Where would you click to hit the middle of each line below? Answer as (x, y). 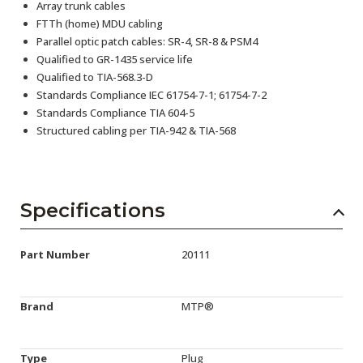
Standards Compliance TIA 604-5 (115, 113)
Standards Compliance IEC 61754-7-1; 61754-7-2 (152, 95)
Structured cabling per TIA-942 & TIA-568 (136, 131)
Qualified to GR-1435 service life (115, 60)
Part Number (55, 255)
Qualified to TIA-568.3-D (95, 77)
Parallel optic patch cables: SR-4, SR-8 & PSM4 (147, 42)
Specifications (93, 211)
